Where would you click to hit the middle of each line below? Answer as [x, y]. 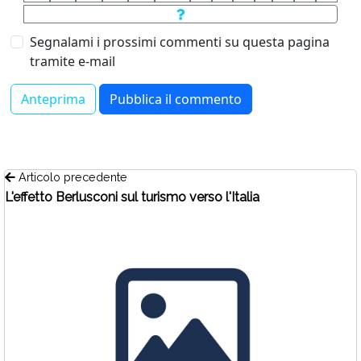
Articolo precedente [71, 177]
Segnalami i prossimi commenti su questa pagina [180, 42]
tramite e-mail [73, 61]
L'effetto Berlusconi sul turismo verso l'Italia [132, 197]
